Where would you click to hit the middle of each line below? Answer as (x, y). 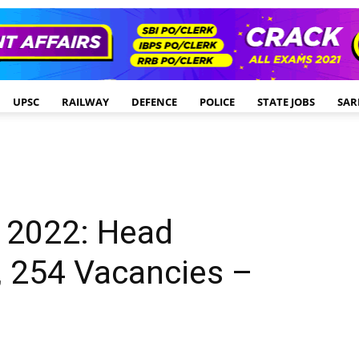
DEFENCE (154, 102)
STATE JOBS (286, 102)
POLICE (217, 102)
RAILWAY (85, 102)
